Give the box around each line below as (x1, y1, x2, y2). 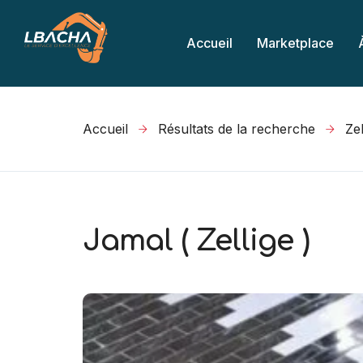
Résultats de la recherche (158, 121, 315, 137)
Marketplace (257, 35, 334, 51)
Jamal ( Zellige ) (83, 224, 310, 257)
